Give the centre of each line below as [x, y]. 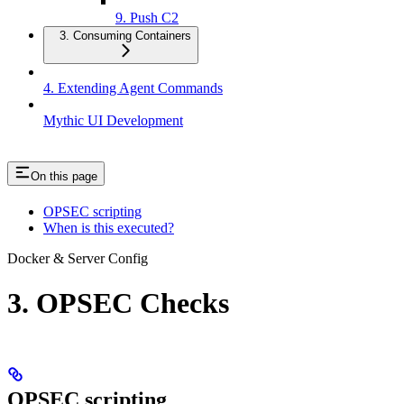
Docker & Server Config [78, 259]
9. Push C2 [147, 18]
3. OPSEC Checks [118, 303]
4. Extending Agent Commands [133, 88]
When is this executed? [109, 228]
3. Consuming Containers [125, 36]
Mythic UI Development [113, 121]
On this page [64, 177]
